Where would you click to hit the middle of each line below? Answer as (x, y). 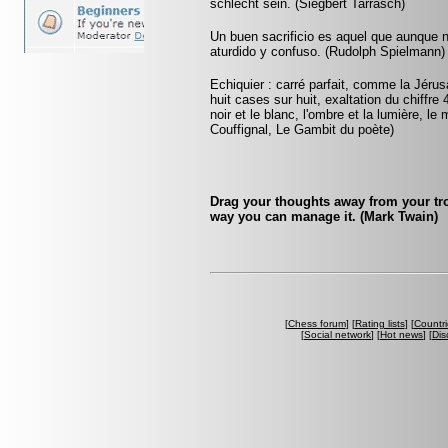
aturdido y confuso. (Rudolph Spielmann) (327, 51)
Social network (337, 334)
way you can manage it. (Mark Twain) (324, 217)
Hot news (401, 334)
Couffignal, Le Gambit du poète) (302, 129)
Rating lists (379, 323)
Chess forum (316, 323)
